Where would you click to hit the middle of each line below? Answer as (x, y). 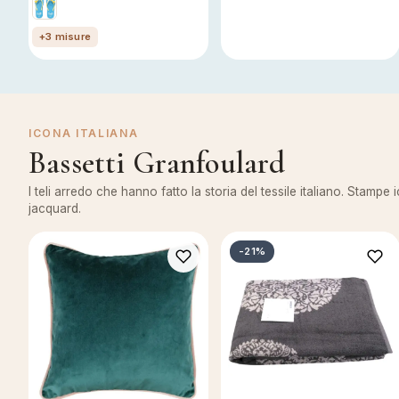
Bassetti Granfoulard (157, 163)
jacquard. (55, 208)
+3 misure (65, 37)
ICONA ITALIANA (84, 133)
